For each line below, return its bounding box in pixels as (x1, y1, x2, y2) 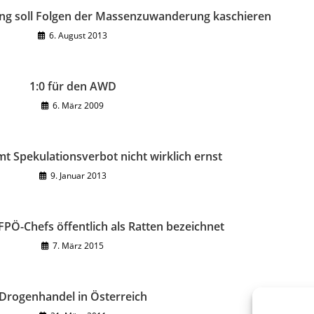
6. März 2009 (53, 100, 104, 111)
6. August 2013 (49, 29, 107, 41)
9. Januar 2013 (50, 170, 107, 182)
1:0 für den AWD (29, 78, 116, 94)
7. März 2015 (53, 240, 104, 252)
